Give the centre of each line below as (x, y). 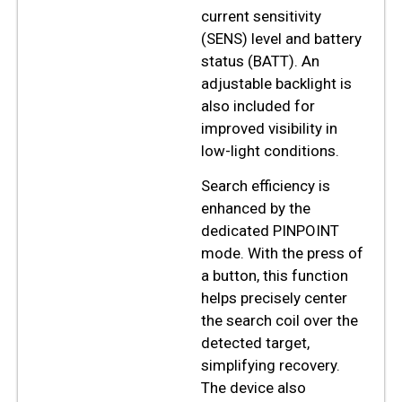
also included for (258, 105)
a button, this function (275, 276)
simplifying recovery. (271, 366)
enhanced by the (256, 209)
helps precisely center (274, 298)
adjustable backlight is (276, 83)
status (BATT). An (260, 61)
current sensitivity (261, 16)
